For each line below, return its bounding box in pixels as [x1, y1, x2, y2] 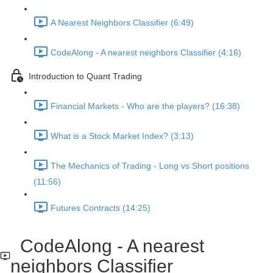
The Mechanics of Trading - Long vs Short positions [51, 161, 249, 171]
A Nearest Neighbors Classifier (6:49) [51, 18, 194, 28]
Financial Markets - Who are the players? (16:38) [51, 101, 240, 112]
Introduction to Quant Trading [29, 71, 142, 82]
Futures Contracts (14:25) [51, 203, 151, 213]
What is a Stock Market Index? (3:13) [51, 131, 194, 141]
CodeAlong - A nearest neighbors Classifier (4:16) [51, 48, 241, 58]
